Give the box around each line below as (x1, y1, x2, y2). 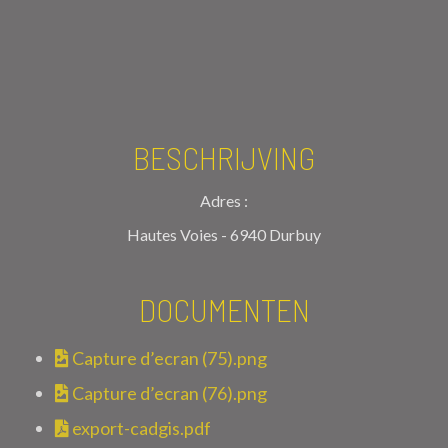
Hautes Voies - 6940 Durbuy (127, 224, 321, 244)
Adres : (200, 190, 248, 210)
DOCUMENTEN (138, 289, 310, 328)
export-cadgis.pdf (69, 416, 211, 439)
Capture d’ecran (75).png (69, 346, 267, 369)
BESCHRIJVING (133, 137, 315, 176)
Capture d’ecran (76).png (69, 381, 267, 404)
